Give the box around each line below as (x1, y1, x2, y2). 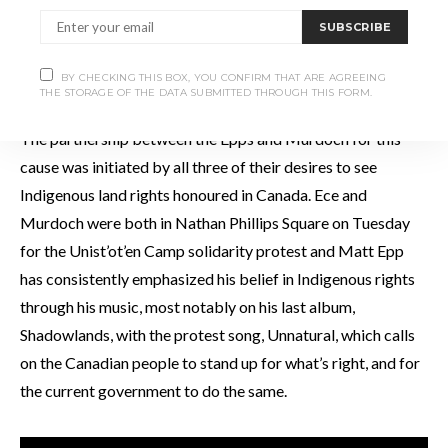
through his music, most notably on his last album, (20, 296, 355, 316)
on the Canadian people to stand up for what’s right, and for (20, 352, 420, 372)
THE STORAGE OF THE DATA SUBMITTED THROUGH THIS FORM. (40, 86, 372, 99)
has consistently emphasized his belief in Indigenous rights (20, 268, 415, 288)
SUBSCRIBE (318, 20, 391, 34)
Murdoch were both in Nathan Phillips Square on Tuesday (20, 212, 410, 232)
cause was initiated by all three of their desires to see (20, 156, 377, 176)
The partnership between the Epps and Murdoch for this (20, 128, 401, 148)
